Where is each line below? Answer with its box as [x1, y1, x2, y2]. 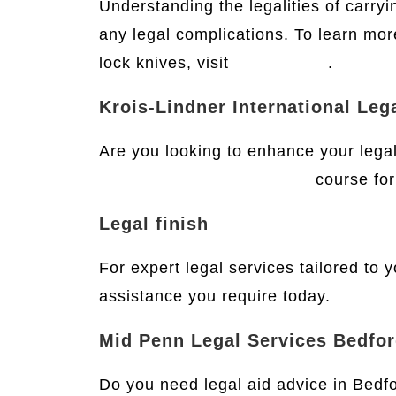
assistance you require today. [99, 287, 331, 305]
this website [234, 54, 328, 72]
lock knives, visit [99, 54, 234, 72]
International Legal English [99, 171, 310, 188]
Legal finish [99, 214, 209, 233]
